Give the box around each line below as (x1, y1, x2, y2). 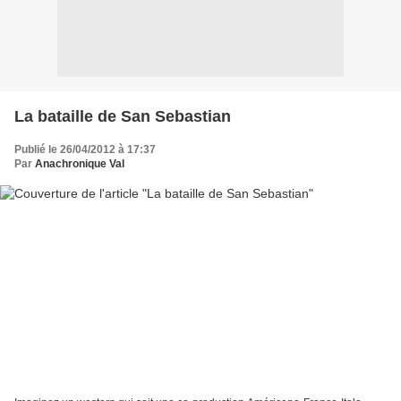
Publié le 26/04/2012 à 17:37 (14, 142, 156, 156)
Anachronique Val (35, 157, 124, 170)
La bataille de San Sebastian (14, 107, 231, 125)
